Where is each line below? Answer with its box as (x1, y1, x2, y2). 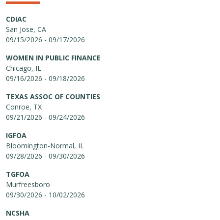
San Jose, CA (6, 25, 46, 34)
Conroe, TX (6, 102, 42, 111)
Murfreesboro (6, 180, 50, 189)
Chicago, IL (6, 63, 41, 73)
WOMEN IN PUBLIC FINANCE (6, 53, 101, 62)
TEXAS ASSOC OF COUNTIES (6, 92, 100, 101)
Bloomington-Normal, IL (6, 141, 84, 150)
